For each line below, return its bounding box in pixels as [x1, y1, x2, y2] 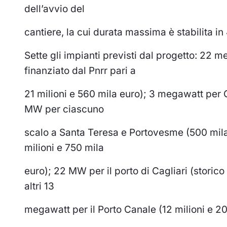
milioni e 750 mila [24, 141, 104, 154]
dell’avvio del [24, 3, 85, 15]
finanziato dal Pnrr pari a [24, 64, 136, 77]
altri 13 [24, 180, 54, 192]
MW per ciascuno [24, 103, 104, 115]
